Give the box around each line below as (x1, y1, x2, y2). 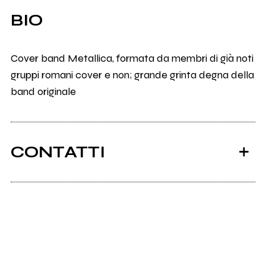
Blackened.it (28, 191, 102, 207)
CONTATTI (10, 142, 105, 162)
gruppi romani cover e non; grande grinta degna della (10, 68, 254, 82)
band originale (10, 85, 76, 99)
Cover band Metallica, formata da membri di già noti (10, 52, 254, 65)
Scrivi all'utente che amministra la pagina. (38, 249, 228, 262)
